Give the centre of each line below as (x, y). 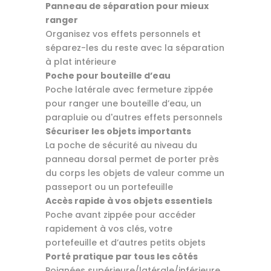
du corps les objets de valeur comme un (135, 173)
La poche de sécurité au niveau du (121, 145)
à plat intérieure (80, 61)
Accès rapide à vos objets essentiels (129, 201)
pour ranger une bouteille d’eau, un (123, 103)
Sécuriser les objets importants (118, 131)
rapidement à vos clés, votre (109, 228)
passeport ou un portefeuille (109, 187)
